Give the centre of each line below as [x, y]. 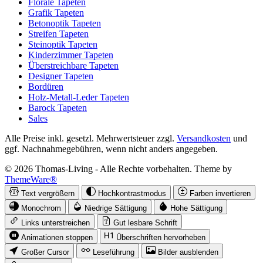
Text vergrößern [48, 194]
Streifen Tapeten [58, 34]
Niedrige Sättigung [116, 208]
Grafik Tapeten [56, 13]
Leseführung [114, 252]
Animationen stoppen [57, 238]
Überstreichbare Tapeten [73, 66]
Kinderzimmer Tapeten [71, 55]
